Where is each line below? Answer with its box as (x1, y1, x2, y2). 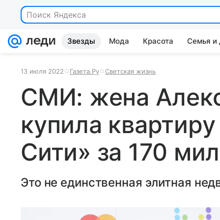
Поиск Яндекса (27, 10, 86, 20)
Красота (143, 36, 173, 46)
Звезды (67, 36, 95, 46)
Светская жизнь (105, 67, 156, 75)
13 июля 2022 (21, 67, 64, 75)
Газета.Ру (70, 67, 99, 75)
